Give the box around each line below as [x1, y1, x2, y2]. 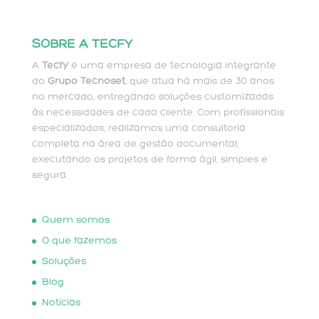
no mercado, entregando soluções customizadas [31, 92, 273, 103]
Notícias [41, 298, 80, 309]
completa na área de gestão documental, [31, 139, 239, 150]
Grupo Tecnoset [47, 76, 125, 88]
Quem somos [41, 215, 110, 226]
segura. [31, 170, 68, 182]
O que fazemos [41, 236, 117, 247]
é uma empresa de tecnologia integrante [68, 61, 276, 72]
